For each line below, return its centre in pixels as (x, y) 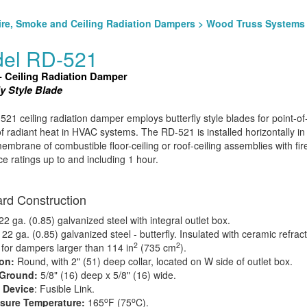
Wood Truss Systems (256, 23)
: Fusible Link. (64, 288)
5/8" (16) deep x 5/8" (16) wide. (107, 275)
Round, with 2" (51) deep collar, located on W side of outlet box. (153, 261)
